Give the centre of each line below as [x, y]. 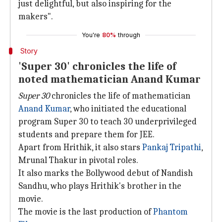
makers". [36, 17]
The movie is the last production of [86, 212]
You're [91, 35]
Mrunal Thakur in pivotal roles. [78, 160]
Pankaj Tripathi [172, 147]
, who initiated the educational [128, 109]
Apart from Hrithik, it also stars [80, 147]
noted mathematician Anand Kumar [110, 79]
